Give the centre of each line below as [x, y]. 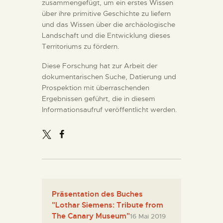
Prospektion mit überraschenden [96, 88]
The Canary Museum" [91, 216]
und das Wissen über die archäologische [109, 25]
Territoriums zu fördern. [81, 47]
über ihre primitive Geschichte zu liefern [106, 14]
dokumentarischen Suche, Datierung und [109, 77]
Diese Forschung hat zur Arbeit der [100, 66]
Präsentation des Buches [97, 194]
